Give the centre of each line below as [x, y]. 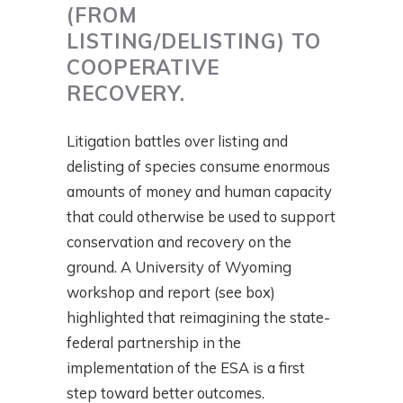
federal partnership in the [154, 343]
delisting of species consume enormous [198, 166]
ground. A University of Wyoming [179, 267]
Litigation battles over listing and [177, 141]
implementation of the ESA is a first [186, 368]
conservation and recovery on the [179, 242]
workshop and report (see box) [171, 292]
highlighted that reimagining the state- [198, 318]
